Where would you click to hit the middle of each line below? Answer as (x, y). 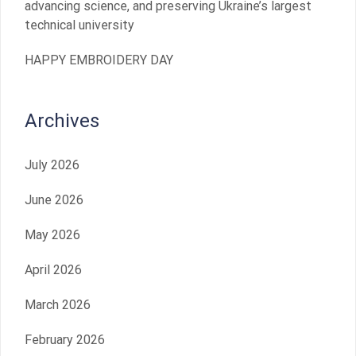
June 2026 (54, 200)
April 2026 (53, 270)
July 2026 (52, 165)
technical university (79, 25)
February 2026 (65, 340)
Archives (62, 121)
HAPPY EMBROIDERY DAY (99, 60)
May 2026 (52, 235)
